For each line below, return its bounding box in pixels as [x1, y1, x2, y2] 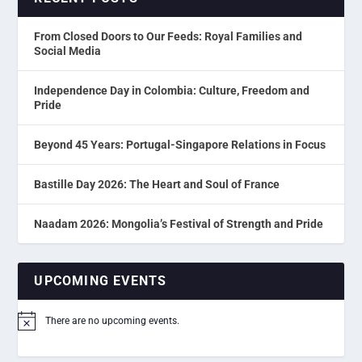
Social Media [34, 44, 102, 58]
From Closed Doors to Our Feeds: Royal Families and [34, 30, 303, 44]
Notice [17, 320, 46, 332]
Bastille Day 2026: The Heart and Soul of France [34, 178, 280, 192]
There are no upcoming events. [45, 315, 180, 327]
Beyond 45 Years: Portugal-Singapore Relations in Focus [34, 138, 326, 152]
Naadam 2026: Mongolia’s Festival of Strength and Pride [34, 217, 324, 231]
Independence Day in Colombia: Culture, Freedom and [34, 84, 310, 98]
